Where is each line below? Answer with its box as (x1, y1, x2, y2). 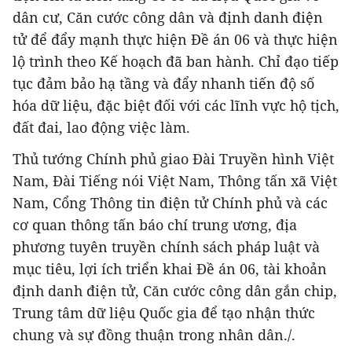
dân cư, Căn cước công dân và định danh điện (13, 8, 323, 27)
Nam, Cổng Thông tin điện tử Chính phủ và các (13, 193, 328, 213)
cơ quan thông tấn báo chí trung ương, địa (13, 215, 297, 235)
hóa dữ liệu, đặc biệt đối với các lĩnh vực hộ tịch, (13, 96, 339, 115)
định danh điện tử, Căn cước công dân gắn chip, (13, 281, 337, 301)
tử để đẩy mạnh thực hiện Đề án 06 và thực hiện (13, 30, 338, 49)
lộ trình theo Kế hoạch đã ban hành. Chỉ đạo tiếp (13, 52, 339, 71)
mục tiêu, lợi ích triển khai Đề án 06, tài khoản (13, 259, 327, 279)
